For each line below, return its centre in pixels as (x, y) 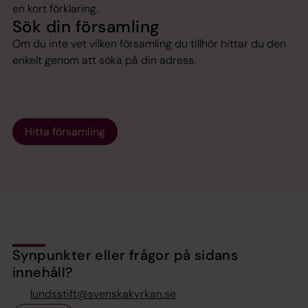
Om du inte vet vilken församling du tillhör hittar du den (149, 44)
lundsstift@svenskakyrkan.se (103, 294)
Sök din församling (86, 27)
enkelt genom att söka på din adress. (104, 60)
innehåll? (43, 273)
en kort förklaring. (55, 9)
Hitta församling (65, 132)
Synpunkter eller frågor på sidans (125, 255)
